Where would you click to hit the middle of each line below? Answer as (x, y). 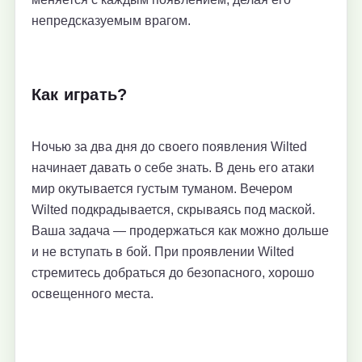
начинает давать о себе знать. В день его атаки (173, 167)
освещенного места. (93, 293)
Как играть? (80, 94)
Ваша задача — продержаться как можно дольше (180, 230)
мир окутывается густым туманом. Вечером (162, 188)
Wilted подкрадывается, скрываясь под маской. (173, 209)
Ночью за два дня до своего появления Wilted (169, 146)
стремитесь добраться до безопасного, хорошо (173, 272)
